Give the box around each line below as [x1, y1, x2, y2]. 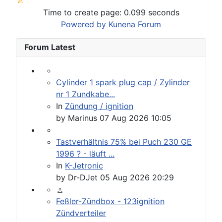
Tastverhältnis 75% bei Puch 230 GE [56, 137, 192, 147]
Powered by [61, 19, 106, 30]
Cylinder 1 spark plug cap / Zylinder [56, 77, 190, 88]
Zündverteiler [56, 208, 106, 219]
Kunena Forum [109, 19, 161, 30]
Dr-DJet [68, 172, 98, 183]
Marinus [68, 113, 97, 123]
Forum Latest [24, 42, 75, 53]
